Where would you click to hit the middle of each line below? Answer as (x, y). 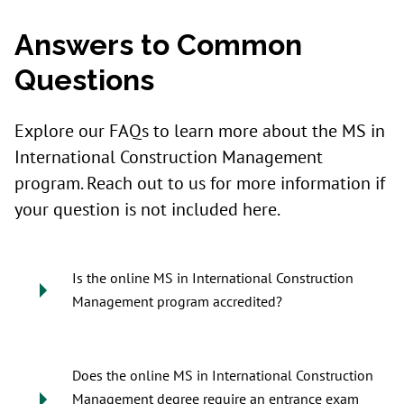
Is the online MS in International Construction (213, 278)
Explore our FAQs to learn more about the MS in (200, 131)
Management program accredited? (177, 302)
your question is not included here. (147, 210)
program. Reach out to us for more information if (200, 184)
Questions (84, 79)
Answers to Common (158, 44)
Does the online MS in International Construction (223, 376)
